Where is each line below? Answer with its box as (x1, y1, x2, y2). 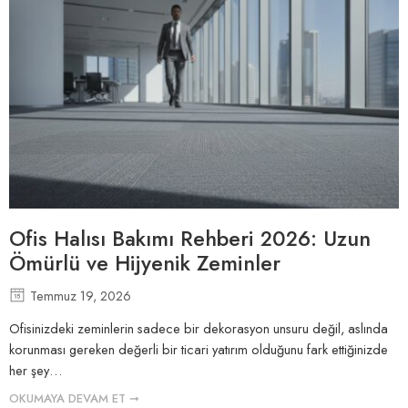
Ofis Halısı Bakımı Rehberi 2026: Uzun (9, 222, 371, 254)
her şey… (9, 361, 62, 381)
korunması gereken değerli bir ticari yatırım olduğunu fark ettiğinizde (9, 340, 388, 360)
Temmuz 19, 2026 (30, 285, 131, 305)
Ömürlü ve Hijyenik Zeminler (9, 247, 280, 279)
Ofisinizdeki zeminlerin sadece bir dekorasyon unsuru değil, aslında (9, 319, 388, 339)
